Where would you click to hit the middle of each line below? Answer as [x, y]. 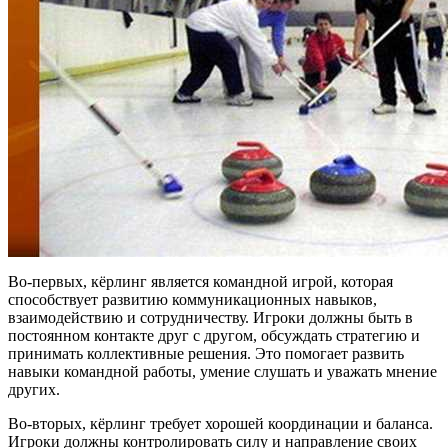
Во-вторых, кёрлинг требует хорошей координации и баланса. [220, 424]
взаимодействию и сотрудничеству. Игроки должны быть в [210, 318]
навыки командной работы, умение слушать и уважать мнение [222, 372]
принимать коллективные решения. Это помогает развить [206, 354]
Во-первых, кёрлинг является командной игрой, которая [200, 282]
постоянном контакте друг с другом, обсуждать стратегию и [214, 336]
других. [34, 390]
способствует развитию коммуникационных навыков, [192, 300]
